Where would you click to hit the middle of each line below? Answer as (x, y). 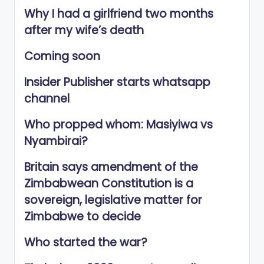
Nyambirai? (56, 141)
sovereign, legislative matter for (113, 200)
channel (47, 99)
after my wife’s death (84, 31)
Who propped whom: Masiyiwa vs (118, 125)
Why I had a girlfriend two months (119, 14)
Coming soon (62, 57)
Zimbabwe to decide (82, 217)
